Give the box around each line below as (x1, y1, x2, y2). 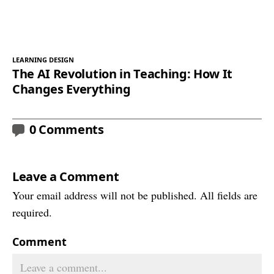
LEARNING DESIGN (12, 55, 74, 65)
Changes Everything (12, 81, 131, 98)
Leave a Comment (12, 168, 119, 185)
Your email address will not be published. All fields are (12, 188, 257, 203)
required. (12, 205, 52, 220)
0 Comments (29, 121, 104, 138)
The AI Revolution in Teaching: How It (12, 65, 233, 83)
